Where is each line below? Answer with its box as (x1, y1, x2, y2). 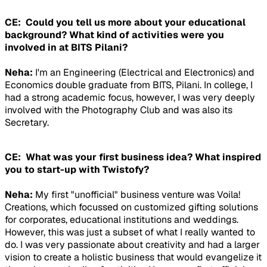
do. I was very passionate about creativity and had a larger (5, 238, 260, 252)
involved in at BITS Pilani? (5, 41, 128, 54)
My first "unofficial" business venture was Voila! (35, 188, 240, 201)
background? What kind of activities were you (5, 29, 224, 42)
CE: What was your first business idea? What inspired (5, 151, 261, 164)
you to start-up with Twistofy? (5, 163, 149, 176)
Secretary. (5, 116, 49, 129)
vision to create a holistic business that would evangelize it (5, 251, 262, 264)
